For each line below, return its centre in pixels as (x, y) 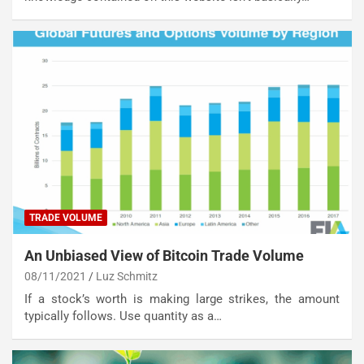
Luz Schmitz (127, 277)
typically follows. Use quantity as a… (123, 316)
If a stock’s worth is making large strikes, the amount (182, 299)
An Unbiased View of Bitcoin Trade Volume (164, 256)
